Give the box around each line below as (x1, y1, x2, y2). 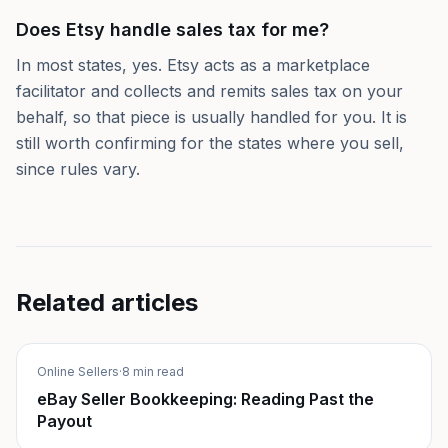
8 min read (122, 364, 184, 379)
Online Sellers (37, 364, 119, 379)
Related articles (16, 288, 198, 317)
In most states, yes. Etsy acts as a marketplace (16, 55, 370, 75)
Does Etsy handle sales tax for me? (16, 19, 329, 40)
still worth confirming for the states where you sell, (16, 133, 404, 153)
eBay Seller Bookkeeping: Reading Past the (37, 389, 374, 409)
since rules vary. (16, 159, 140, 179)
